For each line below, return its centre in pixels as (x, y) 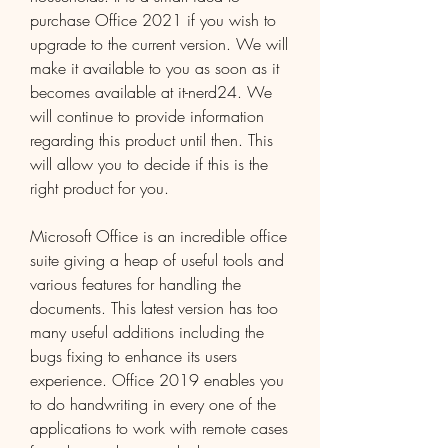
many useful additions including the (147, 332)
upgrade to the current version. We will (159, 44)
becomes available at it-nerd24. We (151, 92)
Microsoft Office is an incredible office (158, 236)
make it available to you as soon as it (154, 68)
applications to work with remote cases (159, 428)
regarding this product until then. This (151, 140)
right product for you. (99, 188)
